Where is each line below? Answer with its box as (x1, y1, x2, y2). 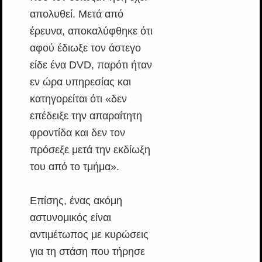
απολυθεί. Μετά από (29, 8, 123, 20)
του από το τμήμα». (29, 161, 119, 173)
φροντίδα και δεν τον (29, 127, 125, 139)
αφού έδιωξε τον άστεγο (29, 42, 141, 54)
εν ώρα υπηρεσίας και (29, 76, 131, 88)
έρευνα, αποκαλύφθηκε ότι (29, 25, 153, 37)
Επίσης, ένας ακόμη (29, 195, 122, 206)
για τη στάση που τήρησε (29, 246, 145, 257)
